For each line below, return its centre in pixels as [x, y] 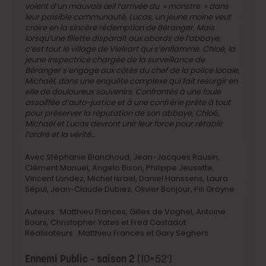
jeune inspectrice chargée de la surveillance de [115, 60]
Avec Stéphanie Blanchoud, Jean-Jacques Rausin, [123, 157]
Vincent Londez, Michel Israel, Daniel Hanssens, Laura [127, 178]
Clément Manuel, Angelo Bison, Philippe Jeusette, [120, 168]
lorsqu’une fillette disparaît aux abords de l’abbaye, [123, 38]
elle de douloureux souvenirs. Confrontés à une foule [123, 92]
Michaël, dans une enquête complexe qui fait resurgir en [132, 81]
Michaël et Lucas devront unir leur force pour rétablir [124, 124]
